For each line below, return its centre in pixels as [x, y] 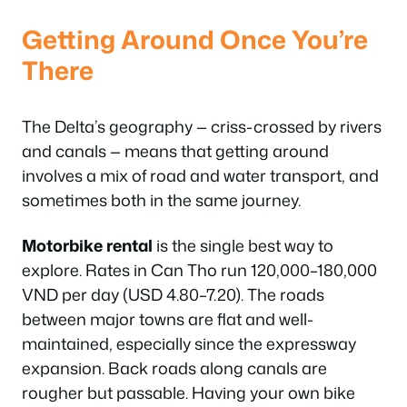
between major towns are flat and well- [168, 318]
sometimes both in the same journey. [161, 200]
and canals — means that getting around [175, 151]
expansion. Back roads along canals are [174, 367]
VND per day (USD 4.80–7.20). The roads [173, 294]
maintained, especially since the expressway [189, 343]
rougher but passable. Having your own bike [189, 392]
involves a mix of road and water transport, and [200, 175]
